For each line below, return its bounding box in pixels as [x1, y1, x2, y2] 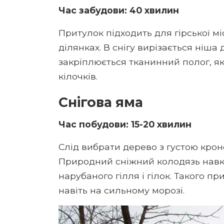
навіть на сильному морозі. [58, 184, 184, 195]
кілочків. [58, 70, 97, 81]
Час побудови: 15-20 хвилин [58, 118, 191, 129]
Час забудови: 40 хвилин [58, 4, 179, 15]
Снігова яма [58, 93, 143, 110]
